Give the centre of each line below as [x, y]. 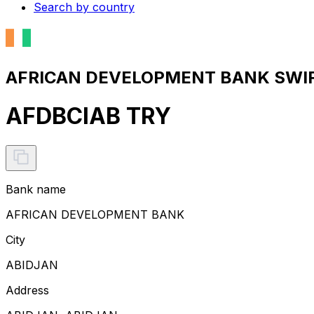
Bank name [36, 189]
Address [27, 290]
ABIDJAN [32, 265]
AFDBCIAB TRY [88, 116]
